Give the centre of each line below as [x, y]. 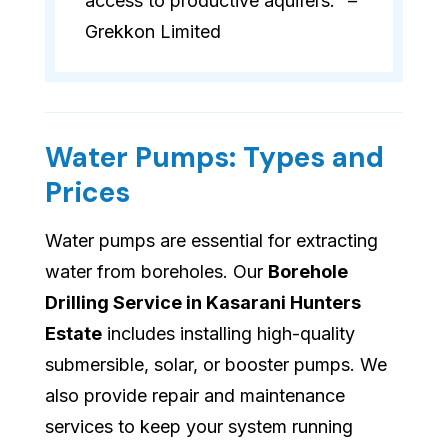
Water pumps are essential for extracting [211, 241]
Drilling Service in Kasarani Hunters [203, 303]
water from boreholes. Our [156, 272]
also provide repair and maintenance [195, 396]
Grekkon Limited [153, 32]
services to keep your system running [199, 427]
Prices [87, 193]
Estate [73, 334]
